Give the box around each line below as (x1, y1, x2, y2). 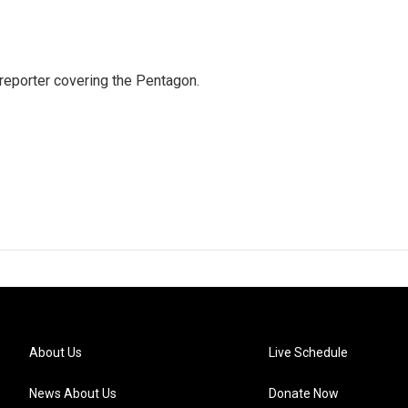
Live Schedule (269, 345, 349, 360)
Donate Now (269, 386, 340, 401)
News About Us (29, 386, 117, 401)
